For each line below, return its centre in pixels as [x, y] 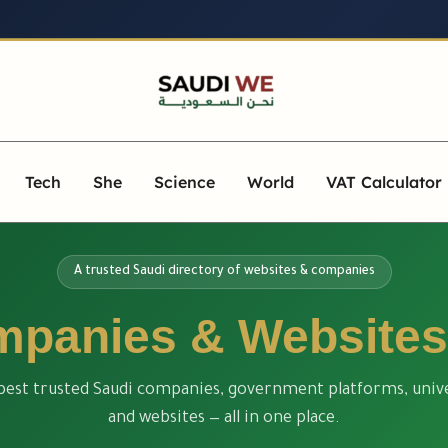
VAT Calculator [384, 182]
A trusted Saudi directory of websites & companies [224, 272]
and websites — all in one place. [224, 419]
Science [185, 182]
